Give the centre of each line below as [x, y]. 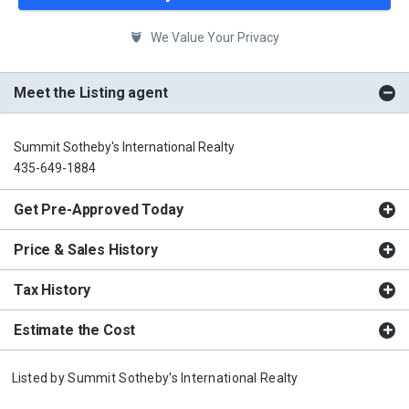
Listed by [40, 378]
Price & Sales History [86, 249]
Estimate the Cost [75, 330]
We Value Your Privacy [213, 37]
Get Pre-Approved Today [99, 209]
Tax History [52, 289]
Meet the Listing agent [91, 92]
